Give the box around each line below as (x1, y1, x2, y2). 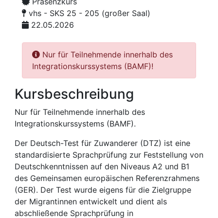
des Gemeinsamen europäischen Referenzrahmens (15, 173, 200, 183)
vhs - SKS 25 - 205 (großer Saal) (26, 8, 150, 18)
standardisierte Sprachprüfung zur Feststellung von (15, 150, 203, 160)
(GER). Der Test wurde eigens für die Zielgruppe (15, 185, 191, 195)
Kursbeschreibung (15, 86, 134, 103)
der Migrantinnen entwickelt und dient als (15, 197, 167, 207)
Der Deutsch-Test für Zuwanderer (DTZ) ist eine (15, 138, 190, 148)
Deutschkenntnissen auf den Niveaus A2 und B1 (15, 162, 189, 172)
